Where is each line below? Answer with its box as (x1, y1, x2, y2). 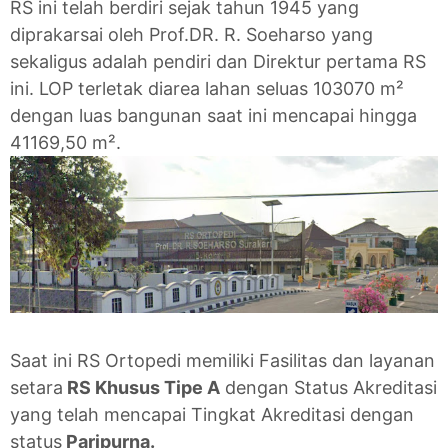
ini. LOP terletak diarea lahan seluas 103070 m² (10, 78, 404, 99)
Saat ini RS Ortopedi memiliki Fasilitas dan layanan (10, 350, 435, 372)
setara (10, 377, 63, 399)
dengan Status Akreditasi (220, 377, 437, 399)
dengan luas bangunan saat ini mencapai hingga (10, 105, 417, 126)
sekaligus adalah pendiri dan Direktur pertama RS (10, 51, 426, 72)
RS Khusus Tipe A (63, 377, 220, 399)
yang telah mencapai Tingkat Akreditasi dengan (10, 404, 414, 426)
